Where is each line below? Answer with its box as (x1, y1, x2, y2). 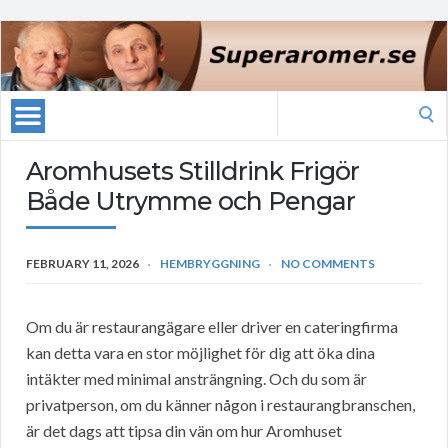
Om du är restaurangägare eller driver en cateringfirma (26, 317, 398, 337)
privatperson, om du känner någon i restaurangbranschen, (26, 395, 415, 415)
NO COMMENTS (281, 256, 375, 272)
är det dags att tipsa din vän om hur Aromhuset (26, 421, 342, 441)
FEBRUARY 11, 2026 (26, 256, 139, 272)
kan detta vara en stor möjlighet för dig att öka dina (26, 343, 375, 363)
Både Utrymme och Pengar (26, 186, 355, 217)
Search (276, 93, 322, 113)
